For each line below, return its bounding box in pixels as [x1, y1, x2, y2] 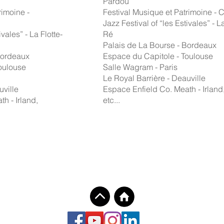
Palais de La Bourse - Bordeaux [103, 40, 216, 50]
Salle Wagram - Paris [103, 62, 177, 72]
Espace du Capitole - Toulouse [103, 51, 213, 61]
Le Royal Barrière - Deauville [103, 73, 205, 83]
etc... [103, 95, 120, 105]
